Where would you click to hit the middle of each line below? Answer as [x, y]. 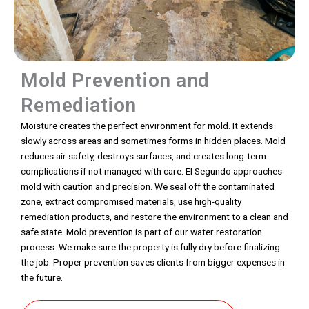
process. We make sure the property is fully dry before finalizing [150, 247]
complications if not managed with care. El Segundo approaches [151, 171]
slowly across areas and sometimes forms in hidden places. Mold [153, 140]
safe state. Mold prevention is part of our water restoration [141, 231]
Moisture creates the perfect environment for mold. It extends [147, 125]
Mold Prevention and [115, 80]
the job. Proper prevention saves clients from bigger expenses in [153, 262]
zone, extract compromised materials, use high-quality [131, 201]
